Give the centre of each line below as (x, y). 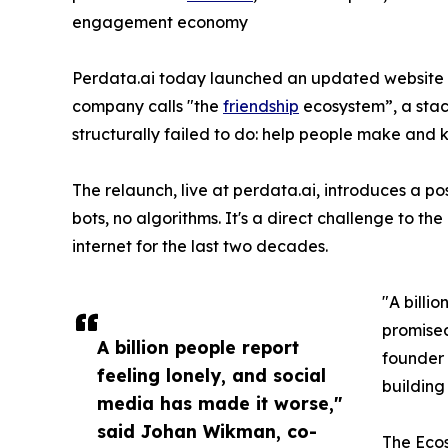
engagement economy (160, 22)
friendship (261, 106)
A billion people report (198, 347)
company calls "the (147, 106)
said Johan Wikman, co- (207, 431)
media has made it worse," (219, 403)
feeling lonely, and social (211, 375)
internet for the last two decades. (200, 246)
